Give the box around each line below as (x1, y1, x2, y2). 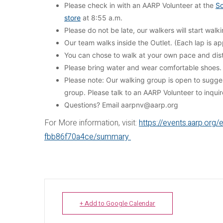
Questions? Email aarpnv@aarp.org (64, 101, 178, 109)
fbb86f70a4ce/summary (44, 131, 131, 143)
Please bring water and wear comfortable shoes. (64, 63, 222, 72)
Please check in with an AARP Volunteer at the (64, 1, 216, 9)
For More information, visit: (44, 117, 139, 129)
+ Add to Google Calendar (80, 199, 155, 208)
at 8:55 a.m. (81, 13, 122, 22)
